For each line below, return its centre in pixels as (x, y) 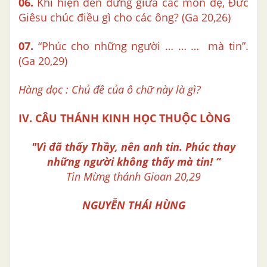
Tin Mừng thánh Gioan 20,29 (133, 177)
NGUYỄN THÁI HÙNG (133, 205)
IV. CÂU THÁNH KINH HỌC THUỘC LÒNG (125, 118)
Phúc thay (210, 147)
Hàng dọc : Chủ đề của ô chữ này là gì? (110, 90)
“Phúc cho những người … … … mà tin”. (141, 46)
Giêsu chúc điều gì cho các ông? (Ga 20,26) (125, 18)
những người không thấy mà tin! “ (133, 162)
